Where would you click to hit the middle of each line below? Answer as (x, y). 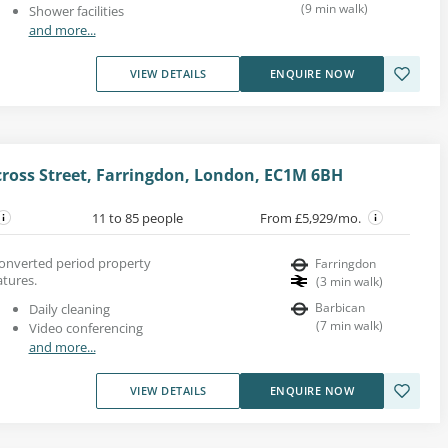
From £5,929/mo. (312, 217)
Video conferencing (85, 327)
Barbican (340, 307)
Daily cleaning (69, 308)
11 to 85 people (137, 217)
